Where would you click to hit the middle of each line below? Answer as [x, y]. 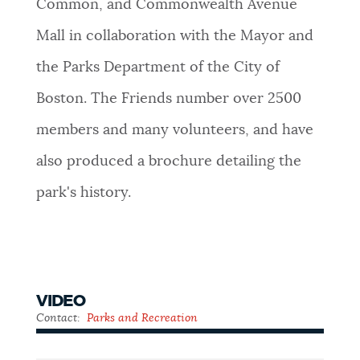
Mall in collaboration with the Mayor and [174, 36]
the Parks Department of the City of [157, 67]
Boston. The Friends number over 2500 [168, 98]
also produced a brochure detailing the [168, 161]
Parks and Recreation [142, 319]
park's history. [83, 192]
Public [57, 328]
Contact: [59, 319]
